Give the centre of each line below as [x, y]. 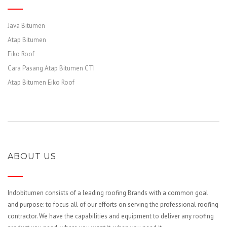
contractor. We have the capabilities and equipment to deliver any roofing [111, 216]
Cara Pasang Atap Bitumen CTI [51, 68]
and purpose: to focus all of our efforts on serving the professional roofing [113, 204]
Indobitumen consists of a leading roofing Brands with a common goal [108, 193]
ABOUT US [32, 156]
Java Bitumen [26, 26]
